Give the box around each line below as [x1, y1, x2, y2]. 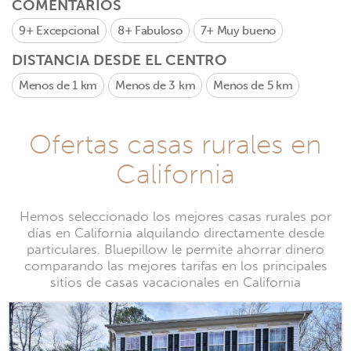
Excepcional [36, 24, 100, 38]
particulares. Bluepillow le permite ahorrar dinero [27, 241, 324, 258]
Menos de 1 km [19, 78, 98, 92]
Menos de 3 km [115, 78, 196, 92]
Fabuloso [134, 24, 183, 38]
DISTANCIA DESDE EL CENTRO [12, 51, 227, 69]
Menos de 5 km [213, 78, 293, 92]
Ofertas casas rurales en [29, 128, 322, 161]
